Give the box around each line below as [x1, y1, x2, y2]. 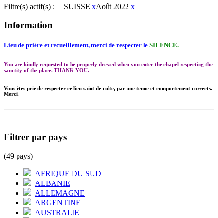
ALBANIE [35, 179, 70, 187]
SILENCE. [149, 41, 179, 49]
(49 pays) [4, 151, 33, 160]
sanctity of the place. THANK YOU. [4, 67, 89, 73]
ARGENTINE [35, 198, 81, 207]
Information [4, 20, 53, 31]
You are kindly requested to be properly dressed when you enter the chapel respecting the [4, 61, 213, 68]
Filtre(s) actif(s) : [4, 2, 54, 11]
